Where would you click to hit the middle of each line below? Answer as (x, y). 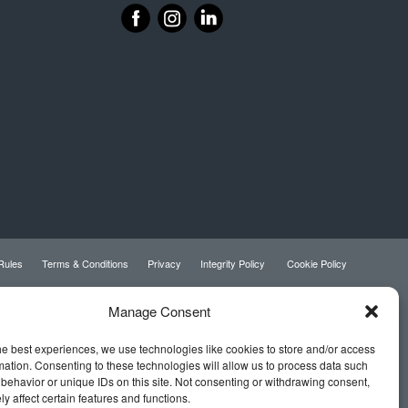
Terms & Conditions (85, 263)
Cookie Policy (317, 263)
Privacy (164, 263)
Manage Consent (159, 311)
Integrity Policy (234, 263)
